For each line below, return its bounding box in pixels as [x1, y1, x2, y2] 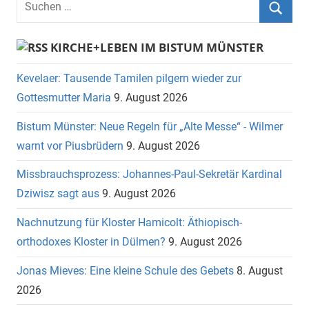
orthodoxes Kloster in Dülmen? [17, 235, 166, 249]
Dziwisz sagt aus [17, 187, 99, 201]
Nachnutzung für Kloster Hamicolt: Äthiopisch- [17, 216, 242, 230]
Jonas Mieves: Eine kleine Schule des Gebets [17, 263, 234, 277]
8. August [237, 263, 283, 277]
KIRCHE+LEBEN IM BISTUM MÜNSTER [50, 39, 263, 55]
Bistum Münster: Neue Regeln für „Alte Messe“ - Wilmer [17, 119, 283, 133]
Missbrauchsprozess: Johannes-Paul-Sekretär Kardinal [17, 168, 282, 181]
